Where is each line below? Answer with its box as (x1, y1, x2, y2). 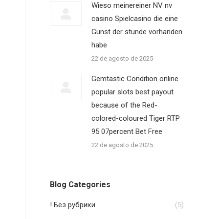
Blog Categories (50, 180, 110, 189)
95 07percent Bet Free (91, 127, 162, 136)
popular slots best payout (91, 88, 174, 96)
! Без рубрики (50, 200, 95, 209)
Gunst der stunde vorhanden (91, 27, 182, 36)
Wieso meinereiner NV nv (91, 1, 172, 10)
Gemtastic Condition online (91, 74, 178, 83)
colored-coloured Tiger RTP (91, 114, 180, 123)
